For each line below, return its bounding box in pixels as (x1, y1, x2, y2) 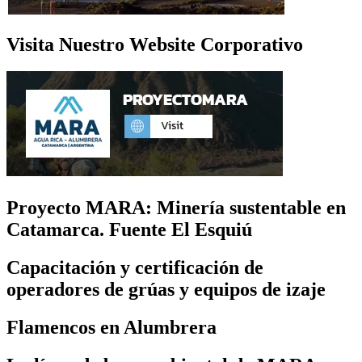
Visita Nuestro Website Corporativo (6, 33, 303, 55)
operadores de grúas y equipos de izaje (6, 279, 326, 301)
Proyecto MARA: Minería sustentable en (6, 197, 346, 219)
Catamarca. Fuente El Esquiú (6, 219, 252, 241)
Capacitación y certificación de (6, 257, 263, 279)
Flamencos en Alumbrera (6, 317, 217, 339)
